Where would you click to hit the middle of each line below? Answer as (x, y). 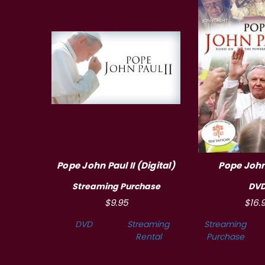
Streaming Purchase (116, 187)
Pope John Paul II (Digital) (116, 166)
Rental (148, 237)
